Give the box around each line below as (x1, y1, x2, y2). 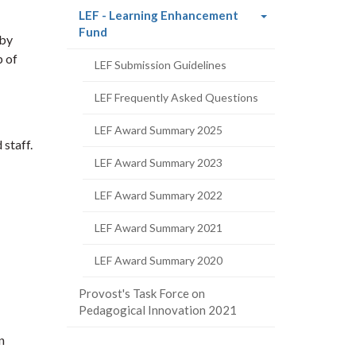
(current (106, 24, 153, 38)
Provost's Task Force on (78, 286, 205, 300)
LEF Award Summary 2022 (94, 188, 222, 202)
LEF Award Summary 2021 (94, 221, 222, 234)
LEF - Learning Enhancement (78, 8, 238, 22)
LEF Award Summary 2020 (94, 253, 222, 267)
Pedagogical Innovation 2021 (78, 303, 237, 317)
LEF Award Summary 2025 (94, 123, 222, 137)
